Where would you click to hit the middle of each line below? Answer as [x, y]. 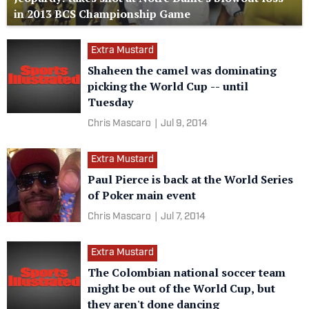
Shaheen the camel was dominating [182, 70]
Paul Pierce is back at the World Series [190, 179]
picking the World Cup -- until [168, 86]
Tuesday [110, 102]
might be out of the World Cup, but [181, 288]
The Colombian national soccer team [187, 272]
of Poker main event [142, 195]
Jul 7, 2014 [183, 217]
